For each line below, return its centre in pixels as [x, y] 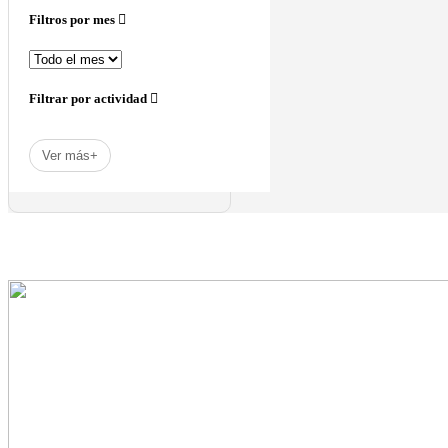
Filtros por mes [73, 19]
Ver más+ [70, 156]
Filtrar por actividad [89, 98]
